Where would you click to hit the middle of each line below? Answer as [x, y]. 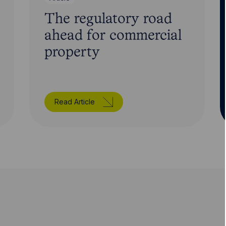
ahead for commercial [113, 36]
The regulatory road [108, 19]
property [72, 52]
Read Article [75, 101]
